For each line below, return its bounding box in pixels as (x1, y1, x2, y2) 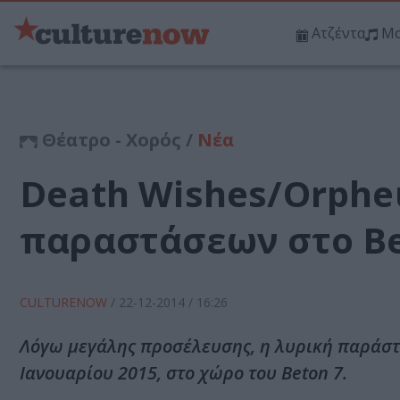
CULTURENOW (20, 294, 111, 312)
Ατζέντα (312, 23, 365, 44)
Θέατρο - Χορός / (37, 128, 197, 153)
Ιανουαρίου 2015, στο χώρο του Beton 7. (20, 361, 347, 386)
